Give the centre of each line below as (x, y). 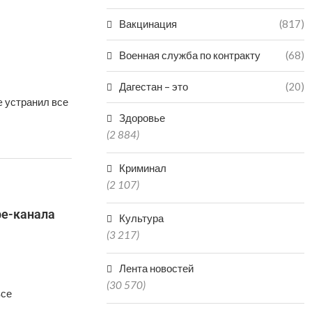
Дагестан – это (154, 86)
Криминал (143, 168)
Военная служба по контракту (190, 55)
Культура (142, 218)
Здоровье (142, 118)
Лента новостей (157, 268)
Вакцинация (148, 24)
